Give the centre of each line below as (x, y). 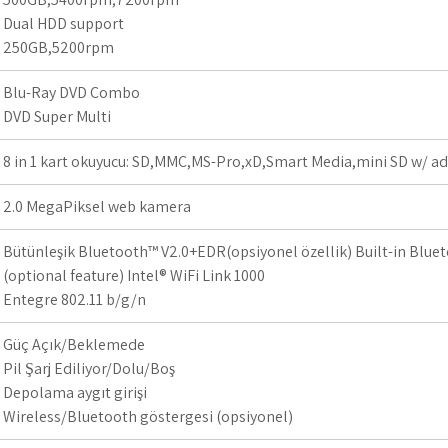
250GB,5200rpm (58, 47)
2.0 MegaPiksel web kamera (97, 206)
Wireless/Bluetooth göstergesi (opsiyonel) (148, 416)
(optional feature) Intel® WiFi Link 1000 (134, 275)
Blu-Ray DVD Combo (71, 92)
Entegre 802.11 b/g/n (74, 299)
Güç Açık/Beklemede (74, 344)
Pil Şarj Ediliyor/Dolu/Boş (89, 368)
